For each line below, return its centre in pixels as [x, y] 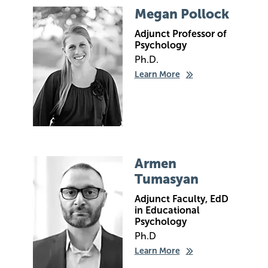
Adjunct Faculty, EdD [181, 199]
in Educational [167, 210]
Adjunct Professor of [180, 34]
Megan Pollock [182, 14]
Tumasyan [166, 179]
